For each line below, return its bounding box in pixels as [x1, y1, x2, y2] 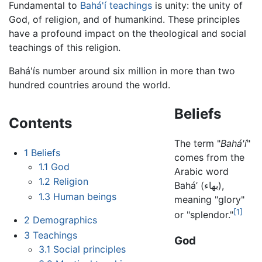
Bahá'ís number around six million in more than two [9, 64, 235, 77]
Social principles [53, 243, 126, 255]
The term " [174, 137, 221, 149]
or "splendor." [174, 209, 234, 221]
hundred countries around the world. [9, 78, 170, 91]
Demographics [32, 213, 97, 226]
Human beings [53, 190, 117, 202]
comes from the [174, 151, 245, 163]
